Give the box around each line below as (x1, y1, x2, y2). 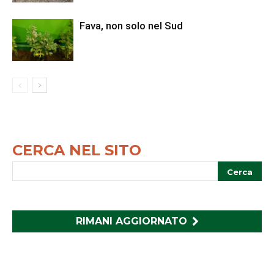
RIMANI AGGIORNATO (75, 215, 187, 227)
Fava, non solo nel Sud (80, 20, 183, 32)
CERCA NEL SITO (12, 141, 141, 159)
